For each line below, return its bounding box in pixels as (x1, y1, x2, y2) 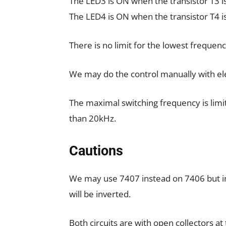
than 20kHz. (69, 112, 116, 124)
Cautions (69, 142, 123, 159)
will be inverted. (69, 188, 131, 200)
